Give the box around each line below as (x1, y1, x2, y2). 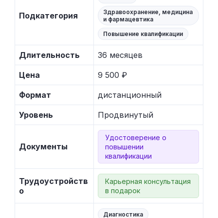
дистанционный (98, 90, 162, 100)
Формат (19, 90, 51, 100)
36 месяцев (98, 50, 143, 60)
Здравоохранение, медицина (103, 8, 193, 16)
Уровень (19, 110, 53, 120)
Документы (19, 142, 68, 152)
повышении (105, 143, 144, 151)
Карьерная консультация (105, 177, 191, 186)
